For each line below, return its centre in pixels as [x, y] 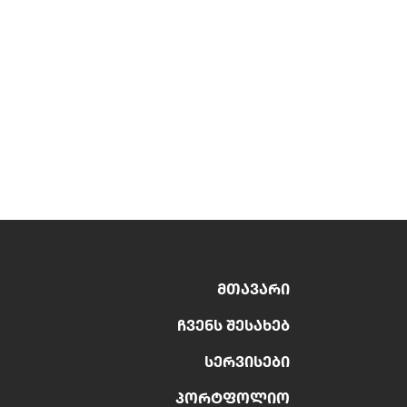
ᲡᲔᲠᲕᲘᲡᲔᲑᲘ [247, 361]
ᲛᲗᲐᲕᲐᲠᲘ [253, 288]
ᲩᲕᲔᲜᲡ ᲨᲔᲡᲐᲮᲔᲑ [233, 325]
